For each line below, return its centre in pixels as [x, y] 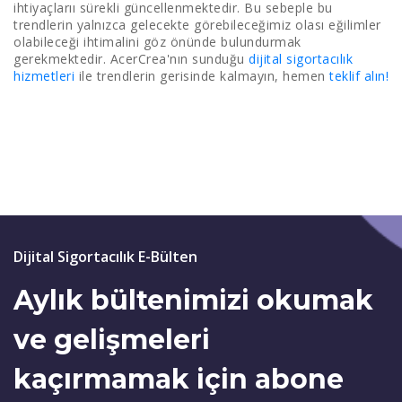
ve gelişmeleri [112, 340]
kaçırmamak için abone [179, 379]
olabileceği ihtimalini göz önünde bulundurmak [157, 42]
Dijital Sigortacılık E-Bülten [105, 257]
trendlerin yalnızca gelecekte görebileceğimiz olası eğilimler [197, 25]
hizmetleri [46, 76]
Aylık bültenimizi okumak [193, 300]
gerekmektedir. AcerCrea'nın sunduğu [131, 59]
